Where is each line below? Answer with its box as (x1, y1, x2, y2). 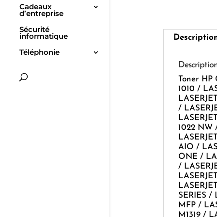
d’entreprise (19, 9, 63, 18)
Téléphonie (19, 47, 60, 57)
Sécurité (19, 25, 49, 34)
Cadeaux (19, 2, 52, 12)
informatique (19, 31, 68, 41)
